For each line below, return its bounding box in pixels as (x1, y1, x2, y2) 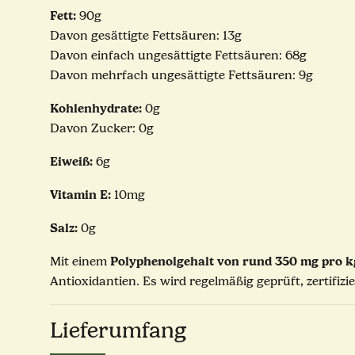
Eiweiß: (50, 154, 93, 170)
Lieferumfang (50, 318, 187, 344)
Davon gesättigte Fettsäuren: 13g (50, 29, 242, 44)
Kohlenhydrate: (50, 101, 142, 116)
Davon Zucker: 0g (50, 121, 154, 136)
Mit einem (50, 254, 110, 269)
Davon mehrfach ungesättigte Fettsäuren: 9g (50, 68, 313, 83)
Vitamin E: (50, 187, 111, 203)
